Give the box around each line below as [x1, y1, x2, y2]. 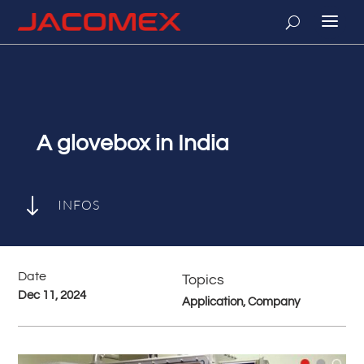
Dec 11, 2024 [18, 289, 87, 301]
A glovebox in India [36, 132, 229, 155]
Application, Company [182, 296, 300, 308]
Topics [182, 272, 224, 288]
